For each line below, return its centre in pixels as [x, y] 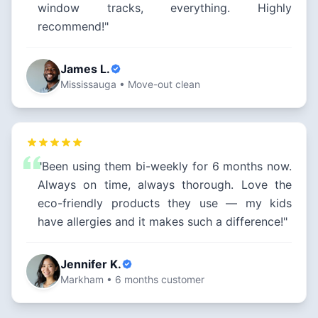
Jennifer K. [91, 264]
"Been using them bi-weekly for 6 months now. [165, 166]
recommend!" [73, 27]
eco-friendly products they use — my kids [165, 203]
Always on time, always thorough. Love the [165, 185]
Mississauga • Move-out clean [130, 84]
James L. [85, 69]
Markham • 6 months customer [132, 280]
